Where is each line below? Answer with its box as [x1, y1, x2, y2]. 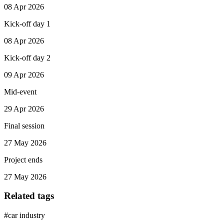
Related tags [4, 190, 54, 201]
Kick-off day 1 [4, 19, 50, 28]
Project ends [4, 155, 42, 164]
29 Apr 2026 [4, 104, 44, 113]
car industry [8, 210, 45, 219]
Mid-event [4, 87, 36, 96]
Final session [4, 121, 44, 130]
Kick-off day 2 [4, 53, 50, 62]
